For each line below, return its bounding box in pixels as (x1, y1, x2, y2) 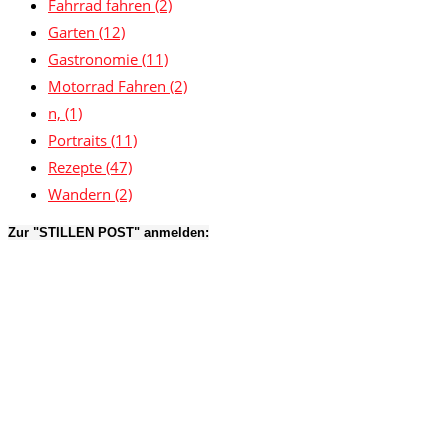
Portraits (48, 130, 111, 151)
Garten (48, 22, 99, 43)
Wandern (48, 184, 115, 205)
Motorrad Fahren (48, 76, 170, 97)
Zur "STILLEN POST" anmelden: (8, 225, 209, 241)
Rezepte (48, 157, 106, 178)
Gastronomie (48, 49, 142, 70)
